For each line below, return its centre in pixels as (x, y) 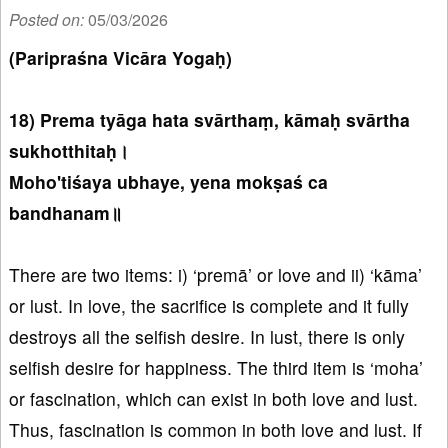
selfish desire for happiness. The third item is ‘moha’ (216, 368)
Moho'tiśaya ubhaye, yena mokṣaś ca (168, 182)
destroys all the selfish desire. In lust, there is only (207, 337)
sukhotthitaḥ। (69, 151)
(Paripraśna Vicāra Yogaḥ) (120, 58)
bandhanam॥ (65, 213)
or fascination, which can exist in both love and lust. (213, 399)
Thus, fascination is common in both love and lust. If (215, 430)
